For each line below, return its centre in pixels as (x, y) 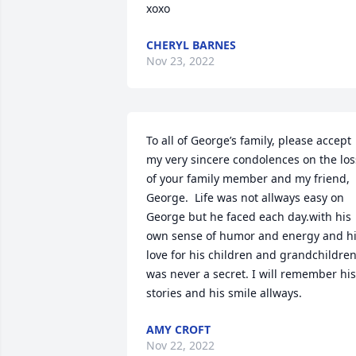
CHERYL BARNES (191, 45)
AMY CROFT (178, 329)
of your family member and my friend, (248, 178)
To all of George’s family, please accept (249, 140)
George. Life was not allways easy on (245, 197)
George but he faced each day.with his (249, 217)
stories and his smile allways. (224, 293)
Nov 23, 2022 (180, 61)
